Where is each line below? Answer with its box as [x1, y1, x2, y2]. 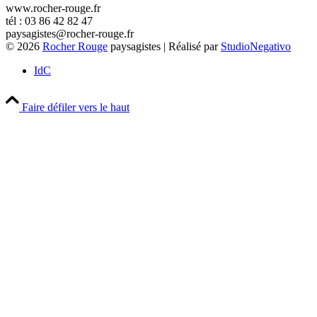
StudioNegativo [221, 40, 291, 52]
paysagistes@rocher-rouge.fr [6, 27, 134, 40]
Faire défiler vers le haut [22, 100, 129, 113]
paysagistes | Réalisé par [108, 40, 221, 52]
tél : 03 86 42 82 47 [6, 14, 93, 27]
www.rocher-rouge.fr [6, 1, 100, 14]
